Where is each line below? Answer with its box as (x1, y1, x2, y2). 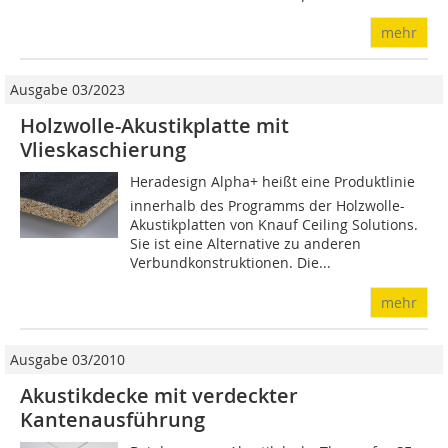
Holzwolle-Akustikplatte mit (20, 112, 289, 140)
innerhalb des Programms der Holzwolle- (130, 196, 406, 216)
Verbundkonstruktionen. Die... (130, 253, 332, 273)
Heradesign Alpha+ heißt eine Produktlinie (130, 172, 416, 192)
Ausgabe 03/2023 (10, 80, 125, 100)
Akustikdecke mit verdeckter (20, 382, 298, 410)
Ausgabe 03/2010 (10, 350, 125, 370)
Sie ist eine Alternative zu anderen (130, 234, 362, 254)
